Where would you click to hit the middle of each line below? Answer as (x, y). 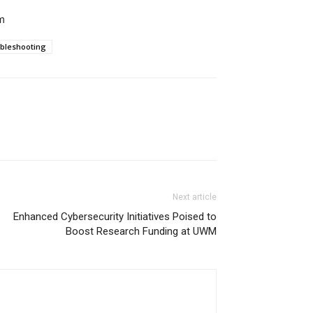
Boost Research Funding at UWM (141, 231)
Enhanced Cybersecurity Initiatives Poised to (115, 216)
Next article (195, 197)
